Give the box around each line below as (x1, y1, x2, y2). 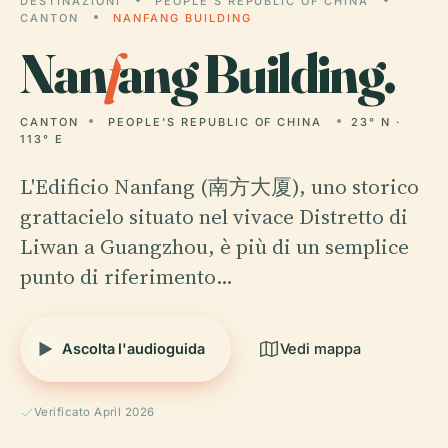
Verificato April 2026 (34, 405, 155, 419)
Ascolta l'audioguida (62, 340, 205, 357)
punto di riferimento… (20, 262, 233, 291)
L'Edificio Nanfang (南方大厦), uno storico (20, 172, 419, 201)
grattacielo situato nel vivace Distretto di (20, 202, 408, 231)
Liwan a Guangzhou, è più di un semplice (20, 232, 409, 261)
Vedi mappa (279, 340, 361, 357)
